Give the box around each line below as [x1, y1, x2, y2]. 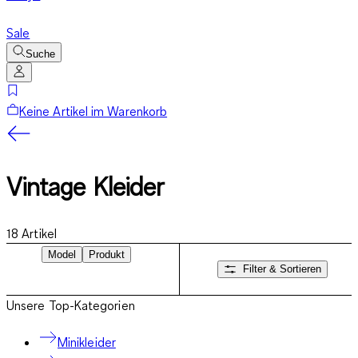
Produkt [89, 248, 125, 261]
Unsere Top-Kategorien [6, 296, 135, 313]
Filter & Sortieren [243, 263, 321, 276]
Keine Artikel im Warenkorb [19, 103, 168, 119]
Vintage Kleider [6, 170, 165, 204]
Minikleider [58, 333, 116, 350]
